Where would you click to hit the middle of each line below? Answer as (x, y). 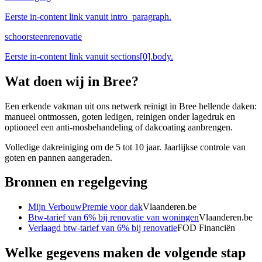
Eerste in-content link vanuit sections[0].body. (89, 56)
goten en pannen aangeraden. (58, 157)
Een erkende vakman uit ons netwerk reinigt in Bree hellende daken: (131, 106)
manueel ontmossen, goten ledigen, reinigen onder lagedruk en (120, 116)
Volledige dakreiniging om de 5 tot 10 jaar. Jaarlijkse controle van (125, 147)
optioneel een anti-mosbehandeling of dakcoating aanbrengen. (119, 127)
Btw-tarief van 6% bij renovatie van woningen (113, 218)
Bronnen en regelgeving (76, 182)
